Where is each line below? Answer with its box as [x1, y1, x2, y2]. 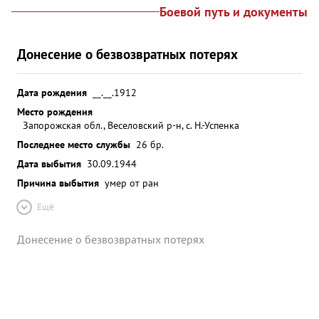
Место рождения [17, 105, 93, 118]
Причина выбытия [17, 176, 99, 189]
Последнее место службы [17, 137, 130, 151]
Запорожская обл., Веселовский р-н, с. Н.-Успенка [23, 118, 239, 132]
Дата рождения [17, 85, 87, 99]
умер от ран [105, 176, 159, 189]
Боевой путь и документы [159, 4, 308, 20]
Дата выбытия [17, 157, 81, 170]
